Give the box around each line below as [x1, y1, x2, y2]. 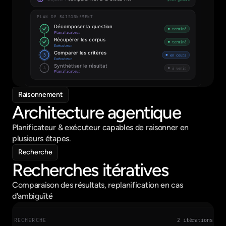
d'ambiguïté [12, 191, 53, 201]
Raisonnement [18, 90, 63, 99]
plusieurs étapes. [12, 134, 71, 143]
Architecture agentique [12, 102, 181, 123]
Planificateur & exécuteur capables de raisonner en [12, 123, 189, 132]
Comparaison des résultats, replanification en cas [12, 180, 183, 190]
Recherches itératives [12, 159, 168, 181]
